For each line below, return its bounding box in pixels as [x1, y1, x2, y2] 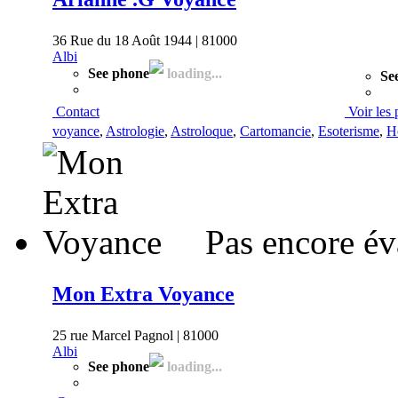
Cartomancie [240, 123, 311, 139]
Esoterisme [318, 123, 379, 139]
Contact [56, 103, 99, 119]
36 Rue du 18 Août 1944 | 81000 [52, 32, 237, 48]
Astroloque [171, 123, 233, 139]
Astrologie [106, 123, 164, 139]
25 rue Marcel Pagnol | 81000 [52, 327, 219, 343]
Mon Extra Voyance [52, 282, 235, 306]
